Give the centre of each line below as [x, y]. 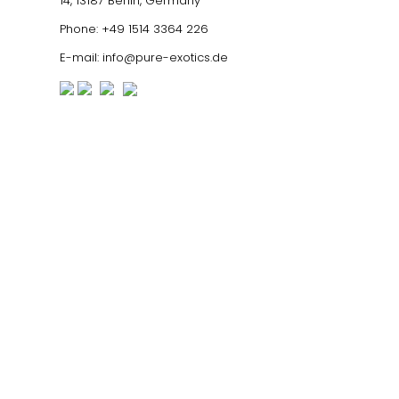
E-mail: [81, 57]
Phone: [81, 28]
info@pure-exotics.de [165, 57]
